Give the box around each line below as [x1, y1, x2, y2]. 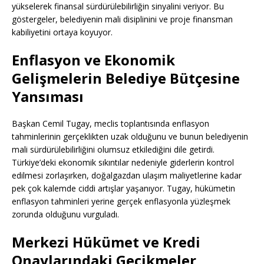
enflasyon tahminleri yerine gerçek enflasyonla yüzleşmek [12, 196, 230, 207]
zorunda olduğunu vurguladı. [12, 209, 119, 220]
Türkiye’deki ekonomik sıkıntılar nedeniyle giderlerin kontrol [12, 157, 234, 169]
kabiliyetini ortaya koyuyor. [12, 27, 113, 38]
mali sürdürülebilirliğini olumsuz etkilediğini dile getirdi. [12, 144, 214, 156]
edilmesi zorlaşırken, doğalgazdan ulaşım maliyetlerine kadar [12, 170, 242, 181]
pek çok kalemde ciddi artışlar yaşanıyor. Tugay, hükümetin [12, 183, 235, 194]
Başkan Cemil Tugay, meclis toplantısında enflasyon [12, 118, 209, 130]
